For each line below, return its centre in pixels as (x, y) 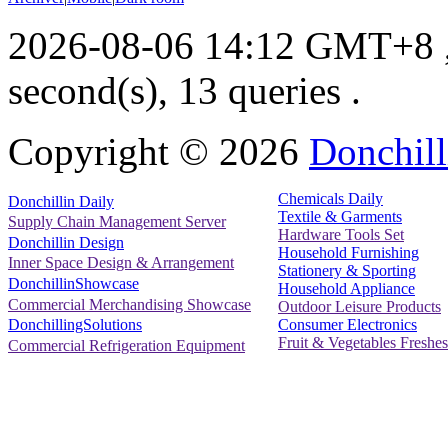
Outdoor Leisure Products (359, 307)
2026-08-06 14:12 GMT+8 (221, 46)
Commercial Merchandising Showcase (129, 304)
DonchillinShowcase (73, 284)
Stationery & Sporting (347, 271)
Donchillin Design (66, 242)
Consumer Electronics (347, 325)
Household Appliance (346, 289)
